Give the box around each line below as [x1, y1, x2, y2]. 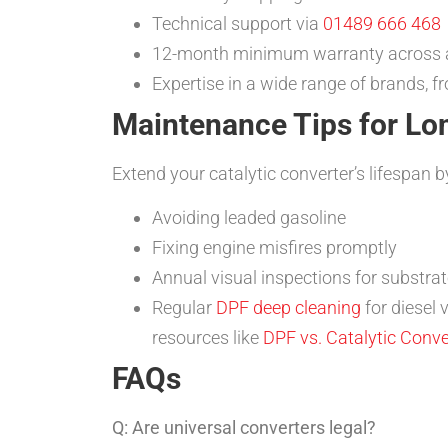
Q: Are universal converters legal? [112, 417, 376, 439]
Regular [152, 297, 216, 319]
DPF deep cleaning [216, 297, 361, 319]
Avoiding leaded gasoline [152, 207, 346, 229]
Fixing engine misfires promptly [152, 237, 397, 259]
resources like [152, 327, 263, 349]
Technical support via [152, 13, 323, 34]
